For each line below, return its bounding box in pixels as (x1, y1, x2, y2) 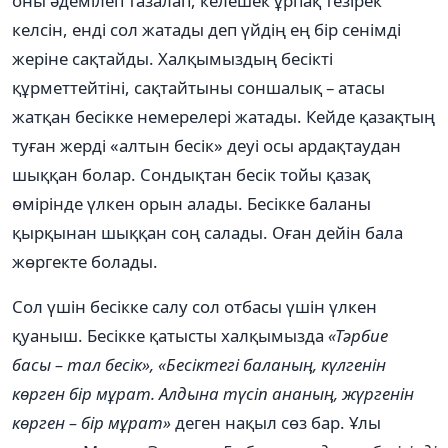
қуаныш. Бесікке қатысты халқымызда (12, 323, 328, 347)
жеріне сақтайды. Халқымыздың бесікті (12, 46, 333, 70)
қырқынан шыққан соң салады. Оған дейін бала (12, 220, 403, 244)
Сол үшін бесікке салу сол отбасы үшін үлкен (12, 294, 377, 318)
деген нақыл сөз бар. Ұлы (175, 410, 381, 434)
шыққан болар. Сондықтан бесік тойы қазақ (12, 162, 370, 186)
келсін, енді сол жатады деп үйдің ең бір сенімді (12, 17, 401, 41)
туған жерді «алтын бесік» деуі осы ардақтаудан (12, 133, 401, 157)
